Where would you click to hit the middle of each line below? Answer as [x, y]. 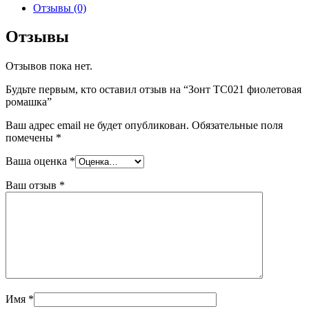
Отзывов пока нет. [49, 66]
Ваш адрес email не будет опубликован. [97, 126]
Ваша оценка [38, 161]
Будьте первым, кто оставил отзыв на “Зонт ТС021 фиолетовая [153, 90]
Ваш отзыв [32, 186]
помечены [31, 138]
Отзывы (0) [60, 8]
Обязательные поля [237, 126]
